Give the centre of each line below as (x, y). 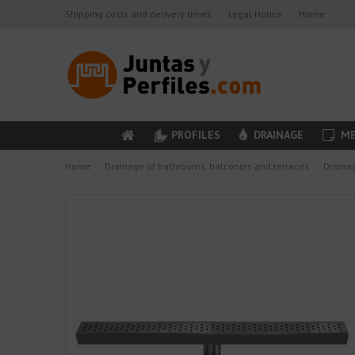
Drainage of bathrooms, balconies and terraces (207, 166)
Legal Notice (257, 14)
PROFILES (196, 134)
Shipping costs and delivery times (140, 14)
